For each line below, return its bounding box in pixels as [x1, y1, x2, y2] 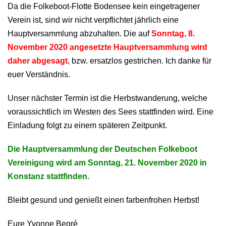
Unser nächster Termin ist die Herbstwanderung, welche [8, 94, 207, 102]
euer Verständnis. [8, 70, 70, 79]
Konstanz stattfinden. [8, 172, 89, 181]
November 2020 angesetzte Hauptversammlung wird [8, 43, 207, 51]
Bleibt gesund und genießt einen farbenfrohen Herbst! [8, 196, 199, 204]
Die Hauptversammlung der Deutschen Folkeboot [8, 145, 197, 153]
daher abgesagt [8, 56, 68, 65]
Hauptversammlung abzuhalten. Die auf [8, 29, 151, 38]
